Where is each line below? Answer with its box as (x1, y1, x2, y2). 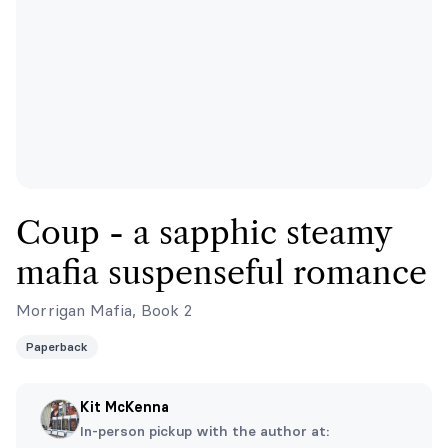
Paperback (26, 339, 88, 354)
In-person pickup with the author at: (80, 422, 329, 440)
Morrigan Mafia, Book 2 (16, 300, 192, 320)
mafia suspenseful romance (16, 253, 427, 292)
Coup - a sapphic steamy (16, 213, 391, 252)
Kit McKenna (80, 398, 169, 416)
